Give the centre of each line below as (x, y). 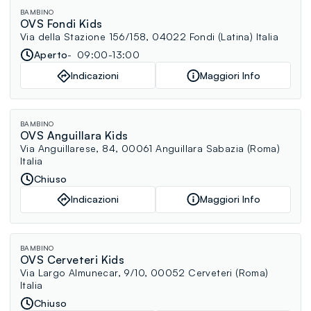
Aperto (51, 55)
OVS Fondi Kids (61, 24)
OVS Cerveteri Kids (73, 259)
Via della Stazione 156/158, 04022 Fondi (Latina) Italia (149, 37)
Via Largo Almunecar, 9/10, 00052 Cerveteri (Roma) (144, 272)
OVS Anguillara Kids (74, 135)
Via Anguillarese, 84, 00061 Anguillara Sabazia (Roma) (150, 148)
